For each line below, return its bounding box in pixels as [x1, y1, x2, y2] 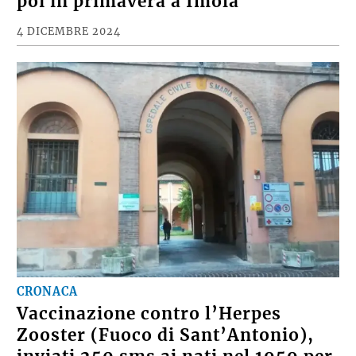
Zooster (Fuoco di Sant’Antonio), [17, 324, 315, 346]
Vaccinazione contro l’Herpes [17, 303, 282, 324]
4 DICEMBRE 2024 [17, 25, 122, 38]
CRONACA [17, 284, 79, 299]
